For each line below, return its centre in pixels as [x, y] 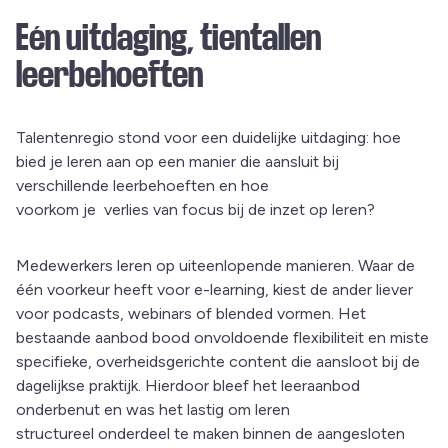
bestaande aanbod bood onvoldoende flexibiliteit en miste [222, 338]
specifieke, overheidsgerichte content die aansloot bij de [218, 362]
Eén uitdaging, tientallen [168, 38]
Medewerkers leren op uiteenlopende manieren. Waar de [215, 266]
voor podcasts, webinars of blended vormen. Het [191, 314]
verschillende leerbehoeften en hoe [142, 186]
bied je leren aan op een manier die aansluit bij [177, 162]
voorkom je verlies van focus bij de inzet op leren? [195, 210]
